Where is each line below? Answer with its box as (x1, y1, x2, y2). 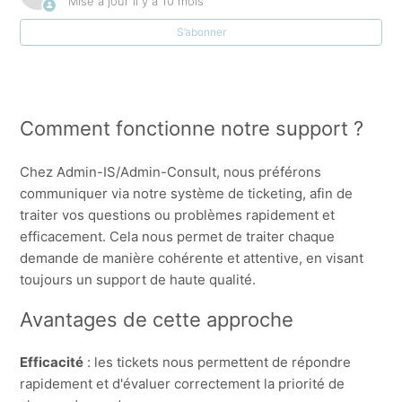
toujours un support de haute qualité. (20, 270, 257, 288)
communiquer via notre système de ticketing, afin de (20, 184, 354, 202)
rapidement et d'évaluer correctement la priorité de (20, 374, 345, 392)
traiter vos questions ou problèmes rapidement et (20, 205, 336, 223)
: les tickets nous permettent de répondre (83, 353, 352, 371)
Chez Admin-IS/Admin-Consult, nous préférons (20, 162, 322, 180)
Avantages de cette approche (20, 307, 294, 331)
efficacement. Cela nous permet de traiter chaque (20, 227, 336, 245)
